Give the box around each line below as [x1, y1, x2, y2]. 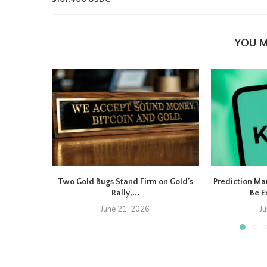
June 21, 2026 [101, 204, 150, 215]
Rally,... [111, 188, 139, 198]
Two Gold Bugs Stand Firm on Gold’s [57, 177, 193, 187]
